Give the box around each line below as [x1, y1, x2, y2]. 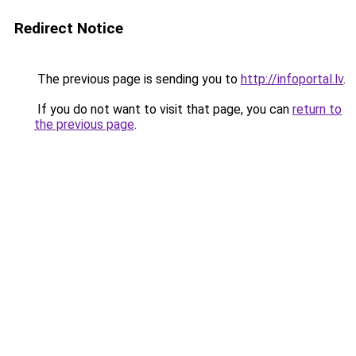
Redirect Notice [14, 19, 123, 37]
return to [292, 102, 342, 117]
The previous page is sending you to [34, 72, 241, 87]
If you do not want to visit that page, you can [34, 102, 292, 117]
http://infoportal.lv [241, 72, 343, 87]
